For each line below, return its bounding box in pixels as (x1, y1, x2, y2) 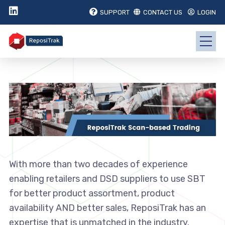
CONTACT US (143, 9, 183, 16)
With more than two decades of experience (9, 159, 188, 170)
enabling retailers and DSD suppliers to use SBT (9, 173, 205, 185)
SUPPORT (100, 9, 130, 16)
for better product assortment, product (9, 188, 175, 199)
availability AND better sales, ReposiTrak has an (9, 202, 206, 214)
